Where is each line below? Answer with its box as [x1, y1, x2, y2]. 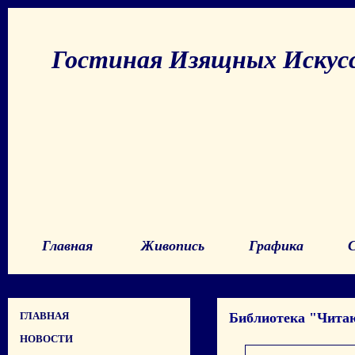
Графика [249, 238, 303, 254]
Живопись [141, 238, 204, 254]
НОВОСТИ [20, 333, 73, 345]
